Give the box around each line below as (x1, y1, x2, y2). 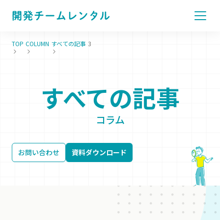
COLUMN (26, 39, 49, 48)
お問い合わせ (18, 147, 59, 157)
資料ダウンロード (72, 147, 127, 157)
